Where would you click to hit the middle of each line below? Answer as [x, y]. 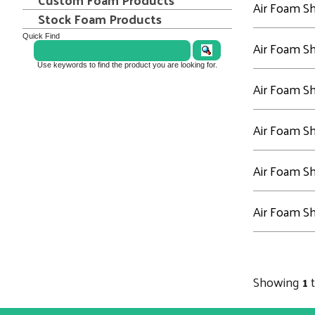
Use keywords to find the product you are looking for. [127, 65]
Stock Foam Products [100, 19]
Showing [277, 282]
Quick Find [41, 36]
